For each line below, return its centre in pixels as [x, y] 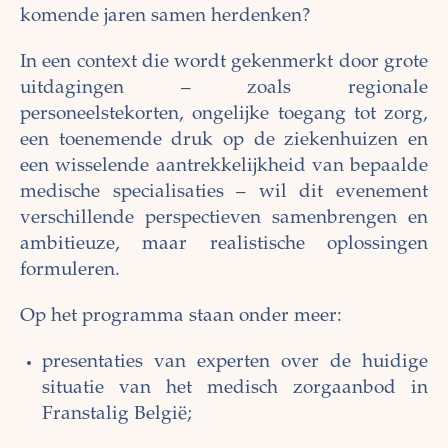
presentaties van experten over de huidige [235, 363]
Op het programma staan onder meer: [181, 317]
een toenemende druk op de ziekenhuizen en [224, 141]
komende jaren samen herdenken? [165, 17]
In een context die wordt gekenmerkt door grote [224, 63]
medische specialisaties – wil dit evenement [224, 193]
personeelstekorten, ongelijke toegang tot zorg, [224, 115]
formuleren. [70, 271]
